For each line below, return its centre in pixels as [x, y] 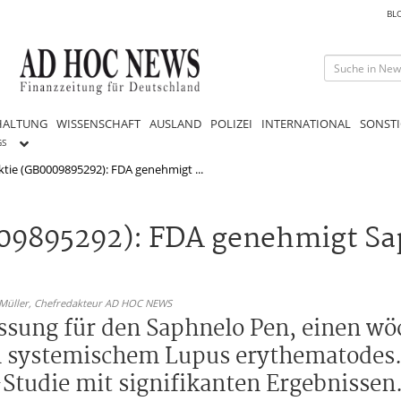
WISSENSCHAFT [98, 123]
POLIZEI [231, 123]
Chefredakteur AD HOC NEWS [103, 303]
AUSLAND [175, 123]
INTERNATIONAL [306, 123]
